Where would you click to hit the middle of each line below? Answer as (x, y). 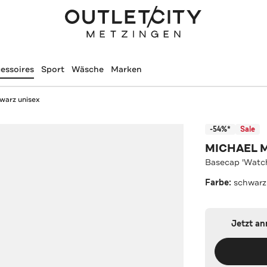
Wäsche (87, 69)
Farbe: (220, 182)
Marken (126, 69)
